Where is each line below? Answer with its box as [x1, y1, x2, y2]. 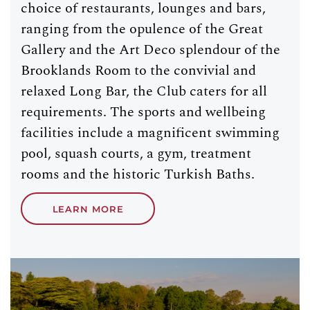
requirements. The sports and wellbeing [21, 102, 266, 122]
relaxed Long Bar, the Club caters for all [21, 81, 267, 102]
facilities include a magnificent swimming [21, 122, 280, 143]
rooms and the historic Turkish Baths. [21, 164, 255, 185]
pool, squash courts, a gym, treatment [21, 143, 251, 164]
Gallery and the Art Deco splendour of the [21, 39, 280, 60]
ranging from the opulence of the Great [21, 19, 263, 39]
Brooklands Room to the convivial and [21, 60, 256, 81]
